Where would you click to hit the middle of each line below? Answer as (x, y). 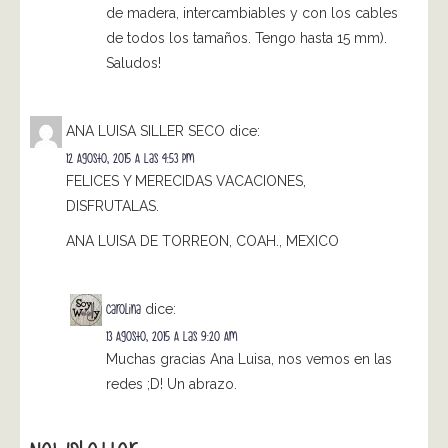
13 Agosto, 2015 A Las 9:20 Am (171, 337)
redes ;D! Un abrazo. (171, 384)
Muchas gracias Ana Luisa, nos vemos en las (249, 359)
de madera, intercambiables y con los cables (252, 13)
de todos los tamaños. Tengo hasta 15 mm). (246, 38)
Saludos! (133, 63)
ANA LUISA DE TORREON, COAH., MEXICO (202, 241)
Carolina (123, 309)
